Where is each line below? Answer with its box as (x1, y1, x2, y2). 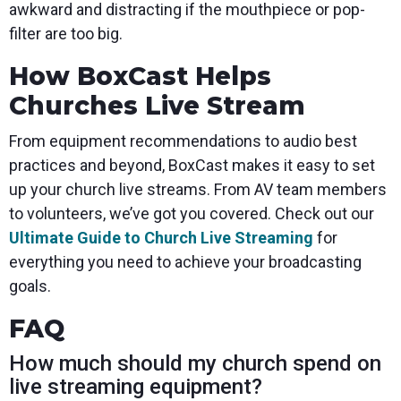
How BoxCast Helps (9, 61, 271, 92)
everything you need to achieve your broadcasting (9, 252, 362, 272)
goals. (9, 277, 51, 296)
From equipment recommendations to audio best (9, 132, 357, 151)
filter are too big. (9, 24, 123, 44)
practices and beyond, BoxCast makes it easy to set (9, 156, 375, 175)
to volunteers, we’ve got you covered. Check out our (9, 204, 374, 224)
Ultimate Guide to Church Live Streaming (9, 228, 313, 248)
